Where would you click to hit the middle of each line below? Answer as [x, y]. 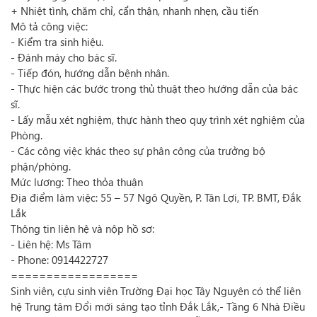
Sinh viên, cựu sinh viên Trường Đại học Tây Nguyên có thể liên [156, 291]
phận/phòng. [41, 166]
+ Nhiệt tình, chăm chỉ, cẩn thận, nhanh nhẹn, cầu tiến [134, 11]
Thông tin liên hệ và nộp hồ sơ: [82, 229]
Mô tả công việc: [49, 26]
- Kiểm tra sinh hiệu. [57, 42]
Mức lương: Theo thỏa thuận [77, 182]
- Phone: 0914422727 [59, 260]
